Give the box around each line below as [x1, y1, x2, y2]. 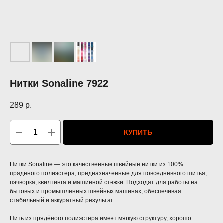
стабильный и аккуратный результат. [10, 197, 114, 204]
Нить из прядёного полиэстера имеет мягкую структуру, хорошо [10, 215, 191, 222]
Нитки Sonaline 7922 [10, 78, 108, 89]
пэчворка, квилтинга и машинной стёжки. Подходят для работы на [10, 179, 198, 186]
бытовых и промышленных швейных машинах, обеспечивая [10, 188, 181, 195]
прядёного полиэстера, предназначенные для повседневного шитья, [10, 170, 207, 177]
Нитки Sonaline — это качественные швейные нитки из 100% [10, 161, 183, 168]
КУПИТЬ [123, 128, 152, 137]
